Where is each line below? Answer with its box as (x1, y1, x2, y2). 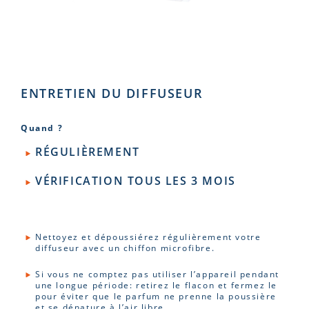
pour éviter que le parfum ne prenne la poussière (35, 290, 277, 301)
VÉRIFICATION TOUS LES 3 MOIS (35, 173, 236, 188)
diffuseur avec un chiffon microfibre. (35, 242, 215, 253)
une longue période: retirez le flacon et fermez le (35, 279, 278, 290)
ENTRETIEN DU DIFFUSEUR (21, 85, 203, 101)
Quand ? (21, 122, 63, 133)
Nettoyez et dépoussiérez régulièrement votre (35, 231, 261, 242)
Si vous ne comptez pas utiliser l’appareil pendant (35, 268, 280, 279)
